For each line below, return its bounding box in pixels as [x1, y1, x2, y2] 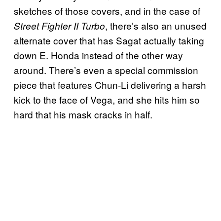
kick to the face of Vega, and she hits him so [14, 92, 200, 106]
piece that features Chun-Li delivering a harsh [14, 77, 206, 91]
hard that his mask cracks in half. [14, 107, 152, 121]
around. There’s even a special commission [14, 63, 198, 76]
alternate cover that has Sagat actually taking [14, 33, 204, 47]
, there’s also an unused [105, 18, 207, 32]
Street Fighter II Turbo [14, 19, 105, 32]
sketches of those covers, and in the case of [14, 3, 200, 17]
